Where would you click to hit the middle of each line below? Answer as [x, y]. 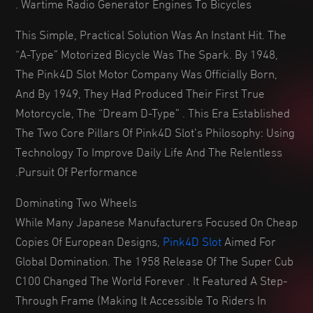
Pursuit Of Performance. [78, 170]
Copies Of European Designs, [89, 240]
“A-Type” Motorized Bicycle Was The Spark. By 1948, [147, 53]
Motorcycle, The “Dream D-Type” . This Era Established [153, 111]
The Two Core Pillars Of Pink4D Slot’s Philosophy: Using [155, 131]
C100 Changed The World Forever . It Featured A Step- [151, 279]
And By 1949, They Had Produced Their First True [140, 92]
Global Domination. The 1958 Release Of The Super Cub [154, 260]
